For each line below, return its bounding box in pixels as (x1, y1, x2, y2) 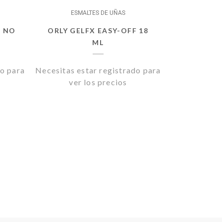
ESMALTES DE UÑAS (70, 9, 125, 16)
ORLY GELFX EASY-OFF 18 (48, 26, 149, 35)
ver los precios (69, 77, 127, 87)
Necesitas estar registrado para (35, 65, 161, 75)
